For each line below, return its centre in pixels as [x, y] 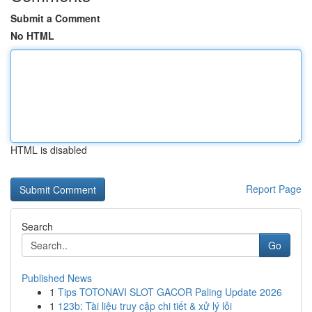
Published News [57, 278]
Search [37, 226]
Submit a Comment [55, 18]
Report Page [274, 189]
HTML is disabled [49, 150]
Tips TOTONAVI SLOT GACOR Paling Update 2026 [170, 292]
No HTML [32, 36]
